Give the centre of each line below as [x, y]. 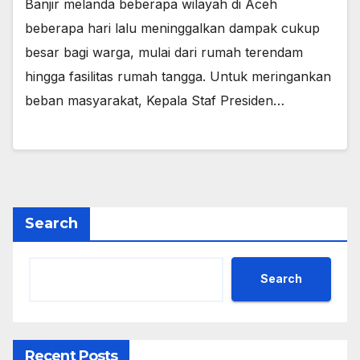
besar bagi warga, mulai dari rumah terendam [164, 53]
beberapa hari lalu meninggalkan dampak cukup [172, 29]
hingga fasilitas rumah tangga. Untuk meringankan [178, 77]
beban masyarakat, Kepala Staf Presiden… [155, 101]
